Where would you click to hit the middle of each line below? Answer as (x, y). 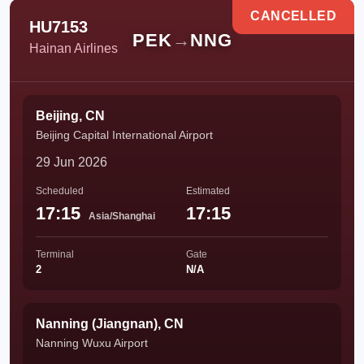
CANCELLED (293, 16)
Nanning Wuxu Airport (92, 343)
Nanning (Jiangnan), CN (110, 324)
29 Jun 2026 (71, 162)
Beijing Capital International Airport (124, 135)
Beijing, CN (70, 116)
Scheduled (60, 191)
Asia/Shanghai (122, 216)
